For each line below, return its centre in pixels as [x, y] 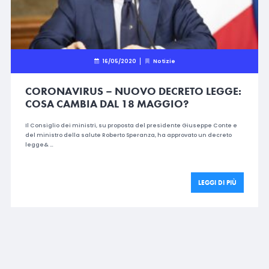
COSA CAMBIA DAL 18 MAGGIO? [107, 104]
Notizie [164, 61]
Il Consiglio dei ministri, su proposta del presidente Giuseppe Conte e [131, 125]
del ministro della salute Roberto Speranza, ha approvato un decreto [128, 135]
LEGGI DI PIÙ [217, 183]
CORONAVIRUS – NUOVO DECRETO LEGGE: [133, 91]
